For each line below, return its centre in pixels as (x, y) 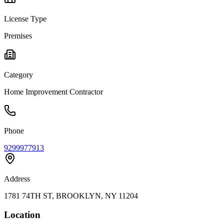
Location (22, 215)
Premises (18, 35)
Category (18, 74)
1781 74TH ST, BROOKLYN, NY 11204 (71, 195)
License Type (25, 18)
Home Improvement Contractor (53, 91)
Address (17, 178)
